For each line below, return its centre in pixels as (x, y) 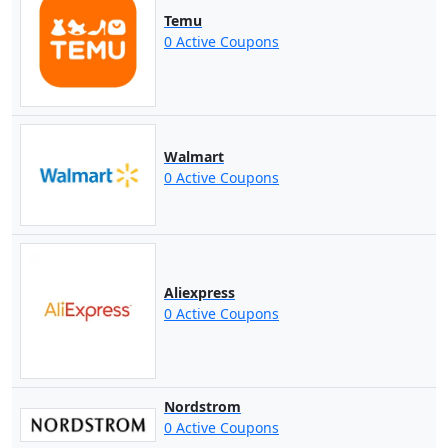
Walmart (193, 157)
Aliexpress (199, 293)
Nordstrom (202, 407)
